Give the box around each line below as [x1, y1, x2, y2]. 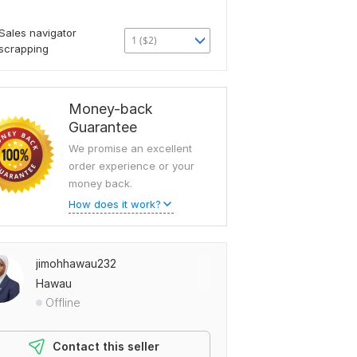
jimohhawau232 [36, 257, 116, 270]
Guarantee [69, 119, 137, 135]
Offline [45, 296, 80, 309]
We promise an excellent [69, 142, 192, 155]
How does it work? [69, 198, 161, 210]
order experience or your [69, 159, 194, 172]
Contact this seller [53, 339, 159, 353]
